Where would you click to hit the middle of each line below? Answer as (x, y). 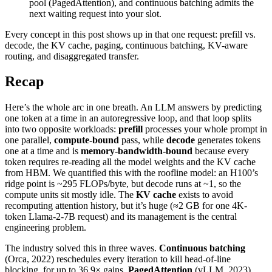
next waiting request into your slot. (95, 13)
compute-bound (87, 140)
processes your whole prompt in (205, 129)
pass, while (143, 140)
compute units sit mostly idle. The (70, 195)
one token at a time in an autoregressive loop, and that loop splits (128, 118)
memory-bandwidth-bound (137, 151)
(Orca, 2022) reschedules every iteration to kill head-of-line (118, 259)
